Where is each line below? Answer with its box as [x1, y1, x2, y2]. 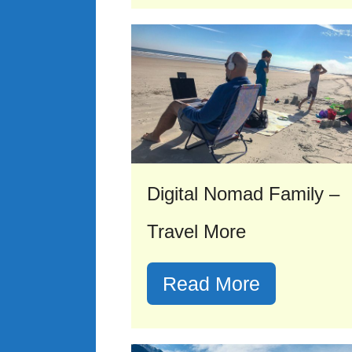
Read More [163, 273, 260, 295]
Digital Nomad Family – [147, 183, 339, 205]
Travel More [147, 221, 246, 243]
